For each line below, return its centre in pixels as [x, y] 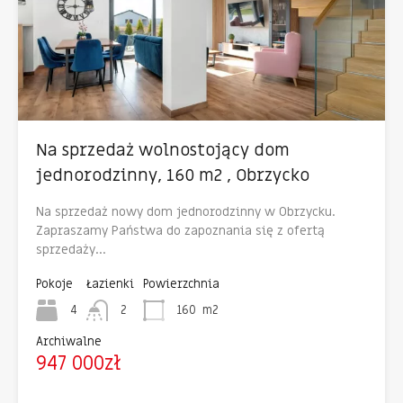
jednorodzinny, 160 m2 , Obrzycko [173, 176]
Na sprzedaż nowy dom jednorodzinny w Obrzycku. [186, 212]
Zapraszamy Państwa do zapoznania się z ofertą [180, 231]
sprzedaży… [71, 250]
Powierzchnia [181, 284]
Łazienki [110, 284]
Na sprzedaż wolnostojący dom [163, 151]
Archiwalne [69, 342]
